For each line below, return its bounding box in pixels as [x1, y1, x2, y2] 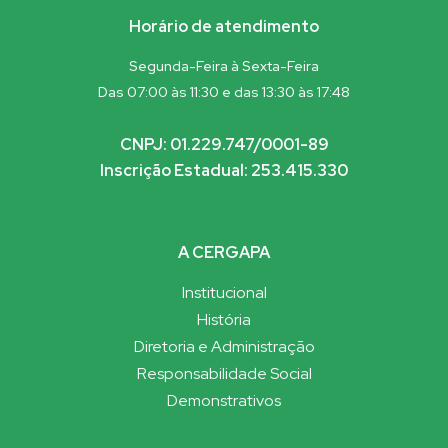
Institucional [181, 282, 267, 304]
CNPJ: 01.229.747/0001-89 [119, 134, 329, 156]
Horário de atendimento [129, 16, 319, 38]
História [197, 309, 251, 331]
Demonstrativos [167, 390, 281, 412]
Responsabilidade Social [136, 363, 312, 385]
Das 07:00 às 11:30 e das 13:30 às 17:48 [98, 83, 350, 102]
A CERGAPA [178, 242, 270, 264]
